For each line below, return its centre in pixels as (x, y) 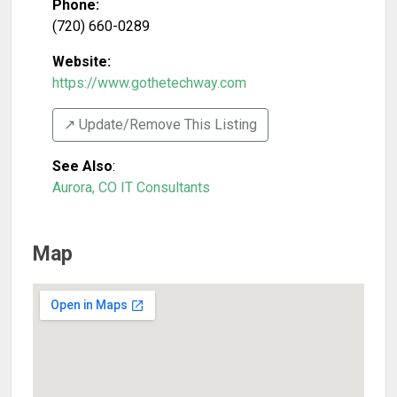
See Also (82, 166)
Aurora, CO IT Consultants (131, 187)
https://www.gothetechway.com (149, 83)
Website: (82, 62)
